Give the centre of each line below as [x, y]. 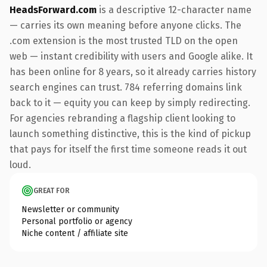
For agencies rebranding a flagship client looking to [122, 118]
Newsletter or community [70, 209]
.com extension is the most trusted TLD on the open [124, 41]
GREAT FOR [52, 190]
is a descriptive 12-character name [174, 10]
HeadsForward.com [53, 10]
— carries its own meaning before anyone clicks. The [125, 25]
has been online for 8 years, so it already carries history [133, 72]
